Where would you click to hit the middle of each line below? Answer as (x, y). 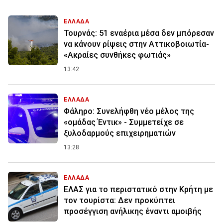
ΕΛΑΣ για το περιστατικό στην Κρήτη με (138, 190)
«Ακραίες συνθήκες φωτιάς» (117, 55)
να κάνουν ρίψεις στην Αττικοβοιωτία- (136, 44)
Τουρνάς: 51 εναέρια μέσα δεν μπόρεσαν (139, 33)
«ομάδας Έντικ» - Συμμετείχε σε (124, 122)
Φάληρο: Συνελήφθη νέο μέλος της (129, 111)
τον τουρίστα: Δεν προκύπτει (119, 201)
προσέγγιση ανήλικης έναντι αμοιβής (133, 212)
